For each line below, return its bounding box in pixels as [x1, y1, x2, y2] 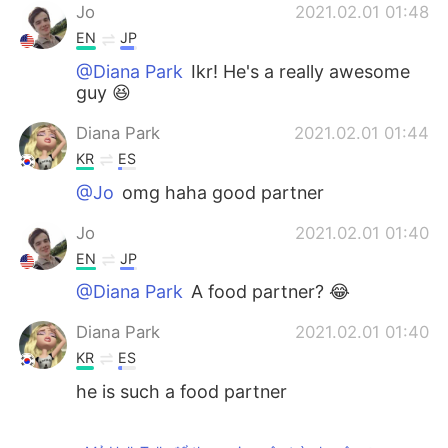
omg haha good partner [117, 181, 325, 203]
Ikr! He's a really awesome [186, 61, 411, 83]
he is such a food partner [76, 380, 288, 402]
